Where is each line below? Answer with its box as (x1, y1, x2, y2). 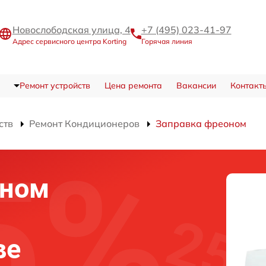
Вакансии (176, 80, 216, 91)
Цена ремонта (104, 80, 162, 91)
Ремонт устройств (19, 80, 90, 91)
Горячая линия (141, 36, 192, 46)
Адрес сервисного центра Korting (12, 36, 126, 46)
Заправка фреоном (156, 117, 246, 129)
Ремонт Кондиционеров (29, 117, 140, 129)
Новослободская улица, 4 (12, 23, 131, 36)
